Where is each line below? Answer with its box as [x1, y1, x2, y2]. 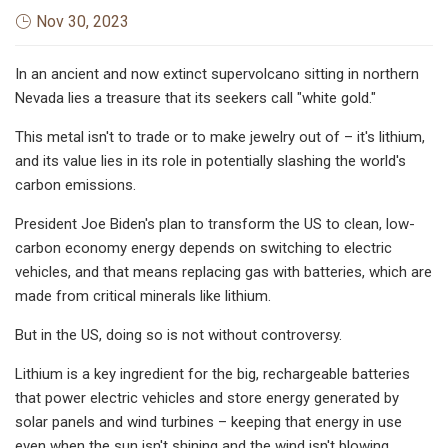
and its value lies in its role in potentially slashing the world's [15, 151, 406, 170]
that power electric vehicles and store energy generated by [15, 388, 399, 407]
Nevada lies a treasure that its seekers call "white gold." [15, 88, 376, 107]
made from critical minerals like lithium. [15, 286, 271, 305]
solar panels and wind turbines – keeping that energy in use [15, 412, 402, 431]
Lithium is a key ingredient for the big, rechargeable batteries [15, 364, 410, 383]
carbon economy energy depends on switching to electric [15, 238, 392, 257]
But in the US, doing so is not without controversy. [15, 325, 342, 344]
